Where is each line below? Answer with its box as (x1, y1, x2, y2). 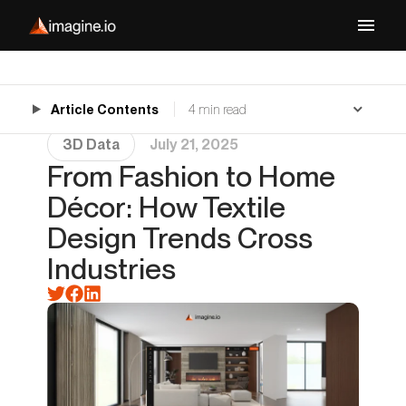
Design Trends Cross (47, 220, 313, 256)
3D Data (63, 136, 120, 153)
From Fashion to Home (47, 159, 335, 194)
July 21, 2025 (150, 136, 238, 153)
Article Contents (50, 101, 161, 117)
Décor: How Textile (47, 189, 285, 225)
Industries (47, 251, 176, 286)
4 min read (188, 101, 246, 117)
